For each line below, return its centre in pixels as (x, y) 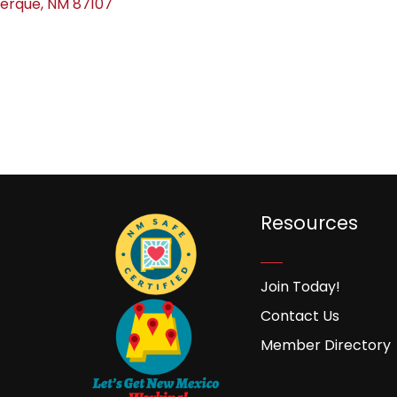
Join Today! (300, 286)
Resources (309, 222)
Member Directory (325, 345)
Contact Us (300, 315)
